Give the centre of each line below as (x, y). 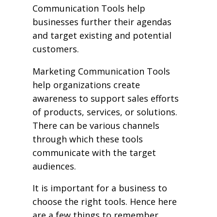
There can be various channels (96, 125)
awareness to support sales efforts (105, 98)
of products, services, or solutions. (105, 112)
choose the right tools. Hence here (104, 202)
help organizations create (86, 85)
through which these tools (87, 139)
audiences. (54, 166)
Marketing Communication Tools (101, 71)
